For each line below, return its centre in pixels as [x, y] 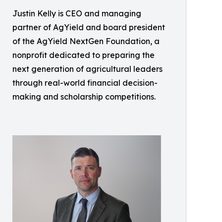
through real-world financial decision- [85, 83]
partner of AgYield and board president [89, 27]
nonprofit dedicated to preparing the [83, 55]
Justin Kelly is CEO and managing [77, 13]
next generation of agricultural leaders [87, 69]
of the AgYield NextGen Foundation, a [86, 41]
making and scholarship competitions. [84, 96]
